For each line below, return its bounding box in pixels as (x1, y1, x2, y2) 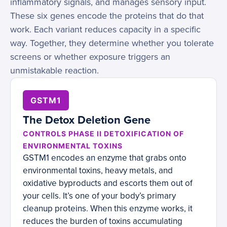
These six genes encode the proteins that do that (10, 10, 204, 22)
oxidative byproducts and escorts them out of (23, 178, 193, 189)
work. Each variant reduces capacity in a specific (10, 24, 201, 35)
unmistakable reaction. (10, 65, 99, 77)
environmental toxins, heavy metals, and (23, 165, 173, 176)
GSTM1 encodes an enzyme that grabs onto (23, 153, 186, 164)
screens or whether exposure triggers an (10, 51, 170, 63)
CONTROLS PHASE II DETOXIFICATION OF (23, 129, 184, 138)
